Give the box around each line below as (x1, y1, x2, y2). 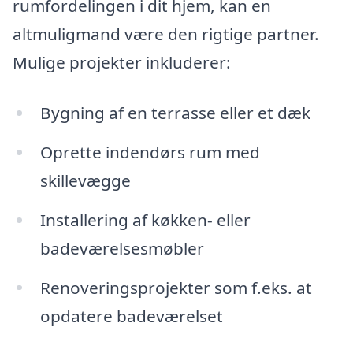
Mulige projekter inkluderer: (13, 51, 231, 74)
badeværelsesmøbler (39, 236, 204, 259)
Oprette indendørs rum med (39, 140, 260, 163)
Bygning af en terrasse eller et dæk (39, 101, 310, 124)
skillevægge (39, 169, 131, 191)
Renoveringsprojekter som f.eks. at (39, 276, 312, 299)
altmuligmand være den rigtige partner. (13, 23, 319, 46)
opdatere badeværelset (39, 304, 223, 327)
